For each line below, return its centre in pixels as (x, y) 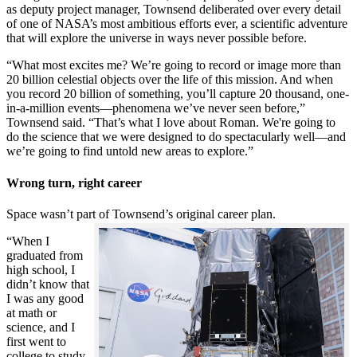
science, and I (41, 328)
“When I (28, 241)
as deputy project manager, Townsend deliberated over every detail (174, 10)
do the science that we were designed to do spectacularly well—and (176, 137)
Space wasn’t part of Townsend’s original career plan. (143, 214)
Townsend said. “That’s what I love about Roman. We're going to (171, 123)
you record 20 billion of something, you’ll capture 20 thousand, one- (178, 94)
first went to (36, 342)
